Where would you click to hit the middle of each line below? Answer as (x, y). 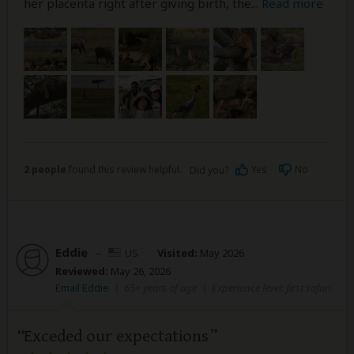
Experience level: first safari (271, 287)
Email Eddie (82, 287)
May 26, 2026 (139, 271)
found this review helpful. (124, 169)
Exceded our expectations (116, 336)
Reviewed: (82, 271)
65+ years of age (160, 287)
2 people (45, 169)
